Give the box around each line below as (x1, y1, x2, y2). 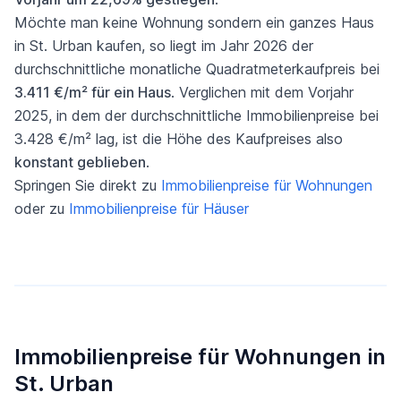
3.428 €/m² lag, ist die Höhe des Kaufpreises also (14, 130, 343, 148)
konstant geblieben (14, 153, 146, 171)
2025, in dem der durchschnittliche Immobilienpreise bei (14, 107, 379, 124)
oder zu (14, 200, 69, 218)
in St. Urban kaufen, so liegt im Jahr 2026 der (14, 37, 313, 55)
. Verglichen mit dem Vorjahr (171, 83, 354, 101)
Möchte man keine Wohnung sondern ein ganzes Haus (14, 13, 374, 31)
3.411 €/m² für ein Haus (14, 83, 171, 101)
